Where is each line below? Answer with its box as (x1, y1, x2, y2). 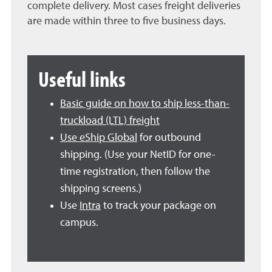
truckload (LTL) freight (60, 115, 160, 126)
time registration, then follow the (60, 166, 210, 177)
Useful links (38, 64, 126, 92)
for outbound (137, 132, 201, 143)
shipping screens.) (60, 183, 141, 194)
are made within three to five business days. (27, 15, 226, 27)
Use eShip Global (60, 132, 137, 143)
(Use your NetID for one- (104, 149, 216, 160)
